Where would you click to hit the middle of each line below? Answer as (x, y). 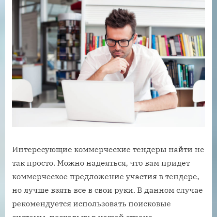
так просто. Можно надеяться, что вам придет (101, 163)
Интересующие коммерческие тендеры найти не (108, 149)
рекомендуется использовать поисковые (92, 204)
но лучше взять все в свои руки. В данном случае (108, 190)
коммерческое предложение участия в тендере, (106, 177)
